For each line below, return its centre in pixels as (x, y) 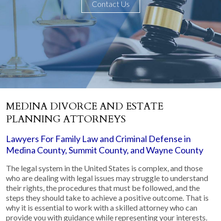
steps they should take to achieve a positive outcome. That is (107, 197)
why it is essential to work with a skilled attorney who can (102, 207)
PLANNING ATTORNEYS (66, 119)
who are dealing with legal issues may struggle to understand (107, 178)
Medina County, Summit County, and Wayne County (105, 150)
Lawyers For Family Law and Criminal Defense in (98, 138)
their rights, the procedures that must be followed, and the (103, 187)
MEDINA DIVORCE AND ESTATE (85, 106)
